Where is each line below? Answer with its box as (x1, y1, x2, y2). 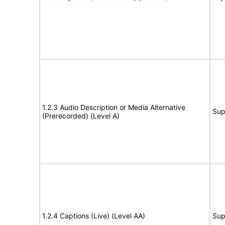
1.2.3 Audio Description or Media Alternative (42, 103, 185, 111)
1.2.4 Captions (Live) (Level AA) (42, 211, 145, 220)
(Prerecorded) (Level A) (42, 111, 120, 120)
